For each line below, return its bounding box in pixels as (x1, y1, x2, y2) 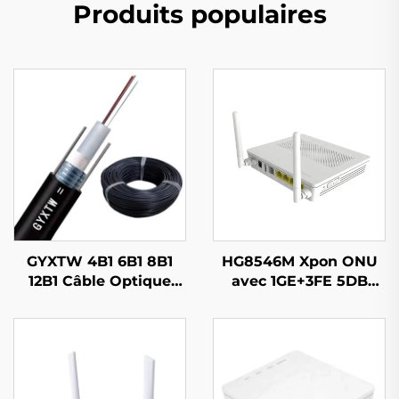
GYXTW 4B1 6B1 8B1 (27, 252, 173, 270)
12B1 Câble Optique (28, 272, 171, 289)
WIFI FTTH (260, 291, 338, 309)
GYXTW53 (63, 291, 136, 309)
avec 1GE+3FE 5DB (231, 272, 368, 289)
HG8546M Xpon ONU (221, 252, 378, 270)
